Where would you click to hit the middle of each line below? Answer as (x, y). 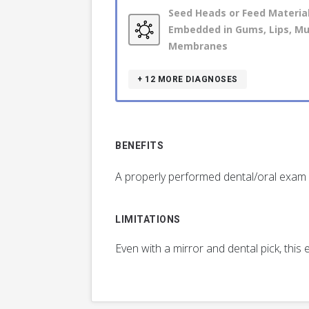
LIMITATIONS (148, 220)
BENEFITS (139, 146)
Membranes (198, 46)
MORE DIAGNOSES (198, 80)
